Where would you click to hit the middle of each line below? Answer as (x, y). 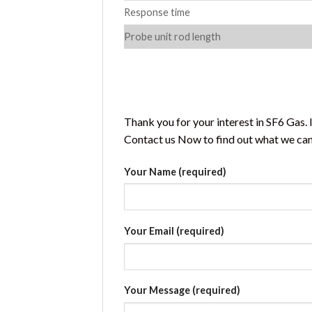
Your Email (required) (174, 231)
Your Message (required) (182, 290)
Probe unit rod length (172, 37)
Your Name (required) (175, 171)
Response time (157, 13)
